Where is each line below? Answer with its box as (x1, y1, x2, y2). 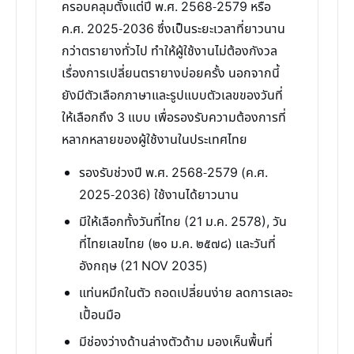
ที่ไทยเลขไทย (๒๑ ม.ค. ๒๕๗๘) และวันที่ (79, 235, 276, 254)
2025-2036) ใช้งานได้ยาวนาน (79, 186, 239, 205)
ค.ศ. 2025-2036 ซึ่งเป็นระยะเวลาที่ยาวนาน (62, 20, 285, 39)
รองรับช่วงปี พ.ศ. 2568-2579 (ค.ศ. (79, 164, 268, 183)
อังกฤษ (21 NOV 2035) (79, 257, 208, 276)
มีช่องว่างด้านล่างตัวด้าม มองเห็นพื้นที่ (79, 333, 273, 352)
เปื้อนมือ (79, 306, 121, 325)
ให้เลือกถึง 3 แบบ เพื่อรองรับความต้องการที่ (62, 108, 286, 127)
